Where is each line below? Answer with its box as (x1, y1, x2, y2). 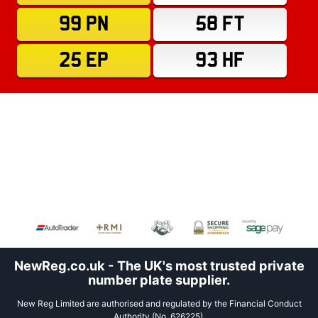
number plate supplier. (88, 272, 230, 288)
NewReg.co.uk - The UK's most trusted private (13, 258, 305, 274)
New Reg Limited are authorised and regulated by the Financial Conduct (16, 298, 302, 309)
